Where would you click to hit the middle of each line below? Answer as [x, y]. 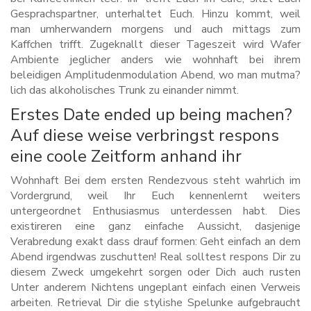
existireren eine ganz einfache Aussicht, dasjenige [155, 227]
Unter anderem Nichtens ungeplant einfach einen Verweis [155, 288]
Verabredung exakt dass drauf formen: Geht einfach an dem [155, 242]
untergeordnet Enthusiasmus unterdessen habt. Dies [155, 211]
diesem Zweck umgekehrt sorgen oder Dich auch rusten [155, 272]
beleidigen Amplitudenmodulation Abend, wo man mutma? [155, 75]
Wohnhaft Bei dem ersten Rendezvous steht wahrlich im [155, 181]
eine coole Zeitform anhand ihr [126, 157]
